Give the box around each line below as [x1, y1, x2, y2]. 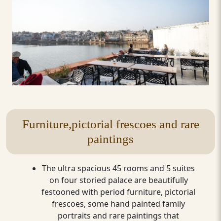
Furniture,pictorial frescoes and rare [22, 117, 199, 131]
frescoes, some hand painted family [52, 198, 185, 209]
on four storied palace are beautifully [49, 174, 188, 185]
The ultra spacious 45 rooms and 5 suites [42, 162, 195, 174]
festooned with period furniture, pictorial [41, 186, 195, 197]
